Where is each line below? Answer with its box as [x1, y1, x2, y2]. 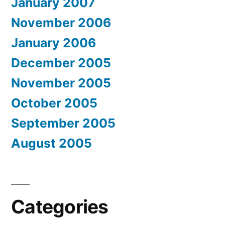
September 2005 [11, 116, 116, 131]
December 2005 [11, 55, 111, 71]
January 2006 [11, 35, 96, 51]
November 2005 [11, 75, 111, 91]
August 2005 [11, 136, 92, 151]
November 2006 [11, 15, 111, 31]
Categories [11, 195, 108, 218]
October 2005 [11, 95, 97, 111]
